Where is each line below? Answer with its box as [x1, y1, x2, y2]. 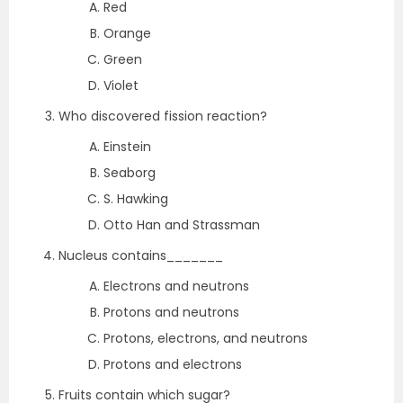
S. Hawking [103, 190, 168, 208]
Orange [103, 24, 151, 42]
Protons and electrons [103, 355, 242, 373]
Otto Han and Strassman [103, 216, 260, 234]
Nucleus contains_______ [58, 246, 223, 264]
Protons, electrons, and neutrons [103, 329, 308, 347]
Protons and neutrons [103, 303, 239, 321]
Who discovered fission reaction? [58, 107, 267, 125]
